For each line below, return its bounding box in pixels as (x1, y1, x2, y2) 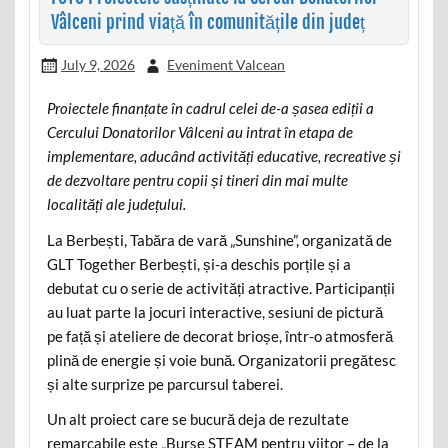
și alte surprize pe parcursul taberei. (46, 374, 283, 393)
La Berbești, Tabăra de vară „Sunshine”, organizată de (46, 230, 392, 249)
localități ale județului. (46, 195, 186, 214)
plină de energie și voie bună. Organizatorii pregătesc (46, 350, 396, 369)
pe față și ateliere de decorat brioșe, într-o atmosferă (46, 326, 393, 345)
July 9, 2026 (60, 55, 135, 73)
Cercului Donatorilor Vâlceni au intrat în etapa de (46, 123, 353, 142)
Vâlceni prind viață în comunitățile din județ (50, 10, 365, 34)
